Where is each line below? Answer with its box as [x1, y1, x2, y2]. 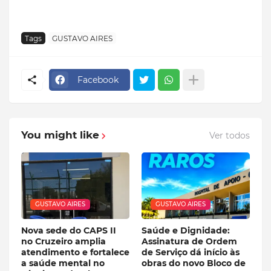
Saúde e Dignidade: [142, 225, 230, 237]
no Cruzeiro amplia [21, 236, 106, 247]
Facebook [77, 74, 119, 85]
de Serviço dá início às [142, 247, 240, 258]
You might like [21, 129, 99, 142]
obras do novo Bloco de [142, 258, 246, 269]
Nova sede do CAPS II [21, 225, 116, 237]
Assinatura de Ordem [142, 236, 237, 247]
